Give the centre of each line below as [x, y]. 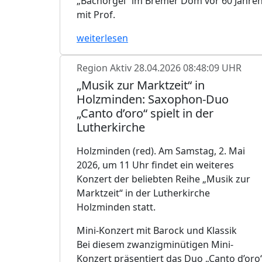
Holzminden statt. [116, 207]
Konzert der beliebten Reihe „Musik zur [163, 179]
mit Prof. [96, 14]
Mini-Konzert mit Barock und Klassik [157, 230]
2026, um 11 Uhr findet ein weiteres [155, 165]
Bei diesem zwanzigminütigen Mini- [155, 244]
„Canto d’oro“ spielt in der [145, 113]
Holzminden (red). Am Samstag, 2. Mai [161, 151]
